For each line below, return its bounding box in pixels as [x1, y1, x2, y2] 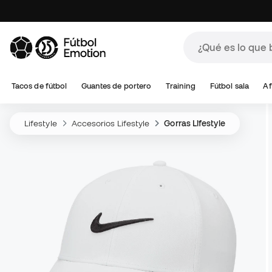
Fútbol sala [209, 81, 249, 90]
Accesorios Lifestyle [71, 118, 150, 128]
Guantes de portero [81, 81, 152, 90]
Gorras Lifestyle [164, 118, 225, 128]
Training [165, 81, 196, 90]
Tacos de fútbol [12, 81, 67, 90]
